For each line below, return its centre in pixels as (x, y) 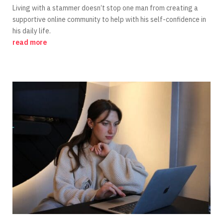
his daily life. (31, 31)
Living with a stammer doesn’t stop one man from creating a (105, 8)
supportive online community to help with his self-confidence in (109, 19)
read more (29, 42)
